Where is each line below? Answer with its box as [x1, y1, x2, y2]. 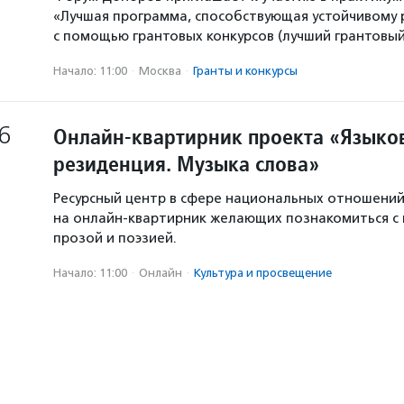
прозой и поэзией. [53, 230, 177, 246]
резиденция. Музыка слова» [53, 150, 319, 178]
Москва [139, 64, 181, 78]
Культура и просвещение [194, 266, 332, 280]
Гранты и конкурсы [193, 64, 298, 78]
